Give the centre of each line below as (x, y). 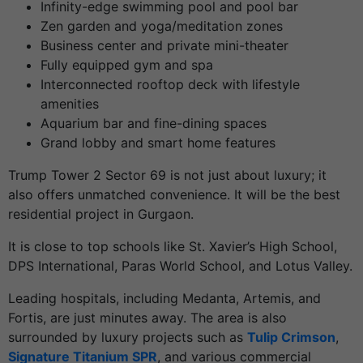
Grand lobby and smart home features (158, 143)
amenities (70, 104)
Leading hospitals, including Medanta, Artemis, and (164, 299)
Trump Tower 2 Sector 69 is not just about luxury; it (167, 175)
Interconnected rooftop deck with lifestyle (170, 85)
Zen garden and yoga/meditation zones (162, 26)
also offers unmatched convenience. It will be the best (174, 195)
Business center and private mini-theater (164, 46)
